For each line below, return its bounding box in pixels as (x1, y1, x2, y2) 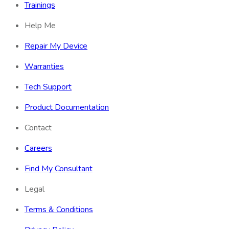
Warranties (25, 61, 64, 73)
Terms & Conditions (25, 204, 93, 216)
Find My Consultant (25, 163, 93, 175)
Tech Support (25, 81, 72, 93)
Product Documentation (25, 102, 109, 113)
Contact (25, 122, 52, 134)
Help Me (25, 20, 56, 32)
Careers (25, 143, 52, 154)
